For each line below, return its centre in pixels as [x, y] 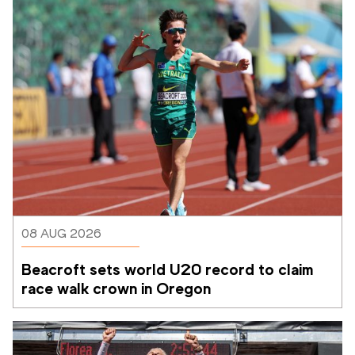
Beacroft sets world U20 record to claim [167, 269]
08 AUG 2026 [61, 233]
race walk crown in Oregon [116, 288]
